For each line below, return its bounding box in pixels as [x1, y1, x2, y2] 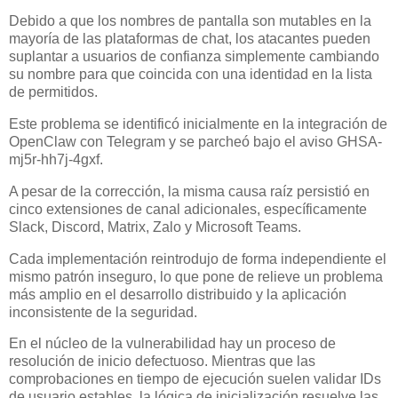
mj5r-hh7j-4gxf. [9, 151, 103, 167]
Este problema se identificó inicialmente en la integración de [9, 115, 387, 131]
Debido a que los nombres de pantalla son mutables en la [9, 13, 371, 29]
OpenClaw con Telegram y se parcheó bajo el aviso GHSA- [9, 133, 382, 149]
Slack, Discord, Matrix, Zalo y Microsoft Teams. [9, 219, 301, 235]
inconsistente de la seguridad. [9, 304, 197, 320]
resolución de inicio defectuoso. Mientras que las [9, 354, 315, 370]
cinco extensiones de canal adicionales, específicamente [9, 201, 367, 217]
